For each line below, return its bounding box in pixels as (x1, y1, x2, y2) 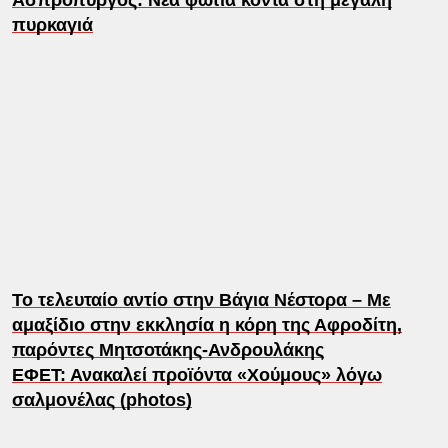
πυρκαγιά (11, 14, 93, 35)
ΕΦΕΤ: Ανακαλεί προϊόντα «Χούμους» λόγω (11, 364, 382, 385)
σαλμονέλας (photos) (11, 389, 192, 410)
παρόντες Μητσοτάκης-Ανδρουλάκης (11, 339, 324, 360)
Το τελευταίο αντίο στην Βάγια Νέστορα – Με (11, 289, 391, 310)
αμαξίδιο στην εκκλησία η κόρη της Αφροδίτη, (11, 314, 402, 335)
